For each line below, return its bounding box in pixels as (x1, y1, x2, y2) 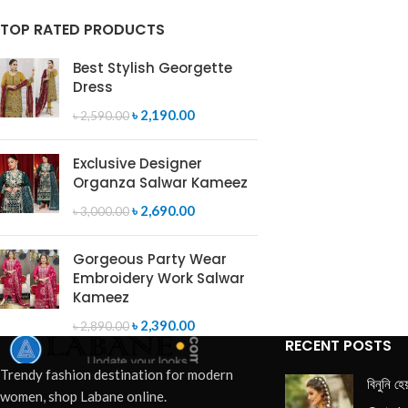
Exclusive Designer (73, 154, 202, 173)
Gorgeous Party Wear (73, 250, 227, 269)
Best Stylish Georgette (73, 58, 232, 77)
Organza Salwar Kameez (73, 173, 248, 192)
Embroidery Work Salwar (73, 269, 245, 288)
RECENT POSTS (284, 335, 392, 356)
